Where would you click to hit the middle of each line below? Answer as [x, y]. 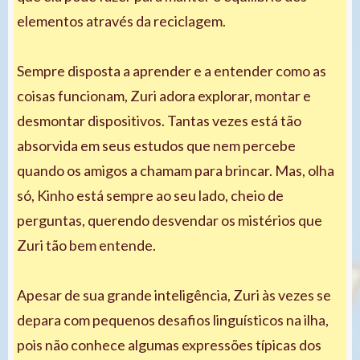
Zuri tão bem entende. [86, 245]
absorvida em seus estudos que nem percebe [156, 145]
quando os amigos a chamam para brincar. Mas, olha [176, 170]
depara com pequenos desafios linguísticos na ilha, [173, 319]
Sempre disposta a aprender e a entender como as [172, 70]
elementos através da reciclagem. [121, 20]
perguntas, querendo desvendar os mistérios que [170, 220]
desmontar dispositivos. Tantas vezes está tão [159, 120]
